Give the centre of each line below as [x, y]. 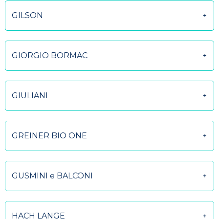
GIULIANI [30, 96]
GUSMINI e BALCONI [52, 176]
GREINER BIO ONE [49, 136]
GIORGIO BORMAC [50, 55]
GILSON [27, 15]
